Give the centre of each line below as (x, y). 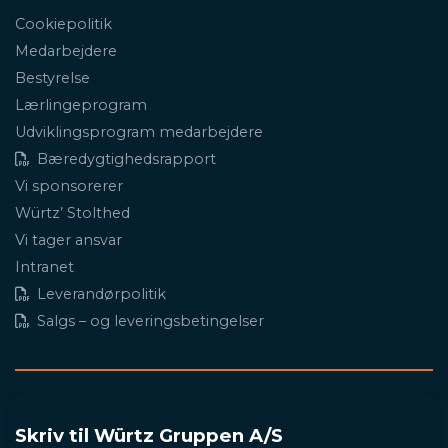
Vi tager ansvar (68, 240)
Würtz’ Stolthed (72, 213)
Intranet (44, 267)
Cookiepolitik (63, 24)
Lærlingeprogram (81, 105)
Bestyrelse (52, 78)
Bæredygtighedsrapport (126, 159)
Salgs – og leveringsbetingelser (150, 321)
